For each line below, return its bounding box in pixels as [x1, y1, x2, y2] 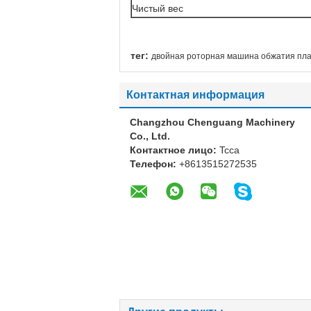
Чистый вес [132, 3, 183, 14]
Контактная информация [126, 89, 264, 101]
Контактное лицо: [130, 144, 219, 155]
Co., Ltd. [130, 131, 170, 142]
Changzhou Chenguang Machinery [130, 117, 295, 128]
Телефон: [130, 158, 179, 169]
